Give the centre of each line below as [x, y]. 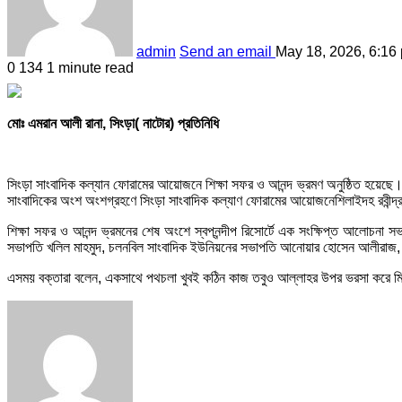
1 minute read [90, 67]
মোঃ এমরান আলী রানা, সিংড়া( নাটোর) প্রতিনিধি [113, 123]
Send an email [226, 51]
